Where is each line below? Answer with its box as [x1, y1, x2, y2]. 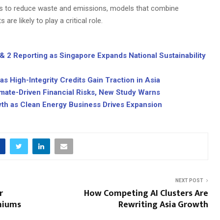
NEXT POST [175, 178, 203, 184]
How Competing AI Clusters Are [84, 186, 208, 201]
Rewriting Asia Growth [118, 197, 208, 213]
